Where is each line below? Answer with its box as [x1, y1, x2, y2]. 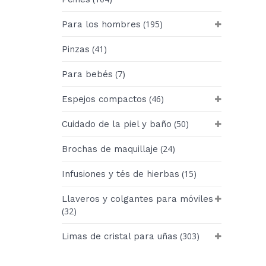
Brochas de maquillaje [62, 143, 158, 154]
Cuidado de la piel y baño [62, 118, 172, 129]
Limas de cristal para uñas [62, 230, 178, 242]
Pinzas [62, 43, 90, 55]
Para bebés [62, 68, 113, 80]
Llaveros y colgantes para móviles [62, 193, 213, 204]
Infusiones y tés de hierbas [62, 168, 179, 179]
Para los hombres [62, 18, 141, 30]
